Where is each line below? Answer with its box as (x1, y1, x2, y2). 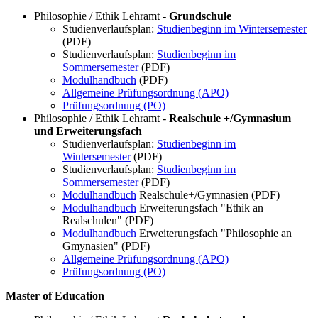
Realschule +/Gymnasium (169, 112, 291, 125)
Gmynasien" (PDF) (62, 240, 150, 253)
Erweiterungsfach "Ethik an (136, 202, 263, 214)
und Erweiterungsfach (34, 125, 142, 138)
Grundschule (169, 10, 231, 23)
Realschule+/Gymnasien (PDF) (136, 189, 280, 202)
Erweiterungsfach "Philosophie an (136, 227, 292, 240)
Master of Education (6, 290, 104, 302)
